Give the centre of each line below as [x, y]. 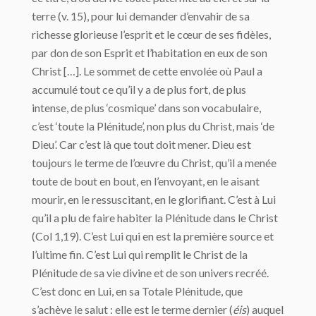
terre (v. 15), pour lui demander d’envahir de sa [141, 16]
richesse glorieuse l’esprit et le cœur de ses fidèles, [151, 34]
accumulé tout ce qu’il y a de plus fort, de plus [139, 89]
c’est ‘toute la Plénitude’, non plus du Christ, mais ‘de [153, 126]
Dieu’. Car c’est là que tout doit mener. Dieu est [141, 144]
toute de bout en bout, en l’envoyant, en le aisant [146, 181]
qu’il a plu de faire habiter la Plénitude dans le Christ [155, 218]
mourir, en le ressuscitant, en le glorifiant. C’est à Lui [154, 199]
